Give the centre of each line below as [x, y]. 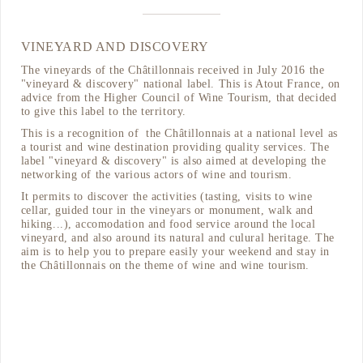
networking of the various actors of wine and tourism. [158, 175]
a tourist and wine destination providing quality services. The [175, 147]
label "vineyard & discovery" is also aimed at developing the [173, 161]
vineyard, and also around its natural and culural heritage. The [177, 238]
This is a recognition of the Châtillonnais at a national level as [179, 133]
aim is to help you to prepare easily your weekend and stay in [175, 252]
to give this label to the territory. [107, 111]
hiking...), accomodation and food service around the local [168, 224]
